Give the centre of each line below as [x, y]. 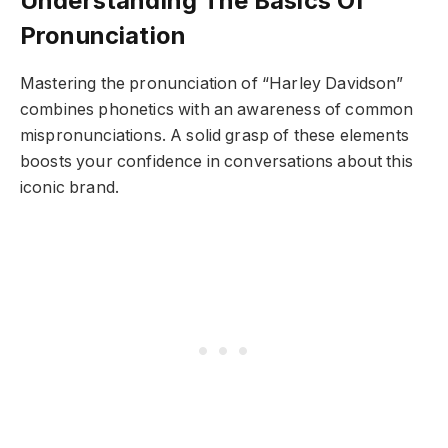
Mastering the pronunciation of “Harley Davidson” [212, 83]
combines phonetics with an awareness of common [217, 109]
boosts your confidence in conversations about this [216, 161]
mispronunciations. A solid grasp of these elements [214, 135]
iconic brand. [70, 187]
